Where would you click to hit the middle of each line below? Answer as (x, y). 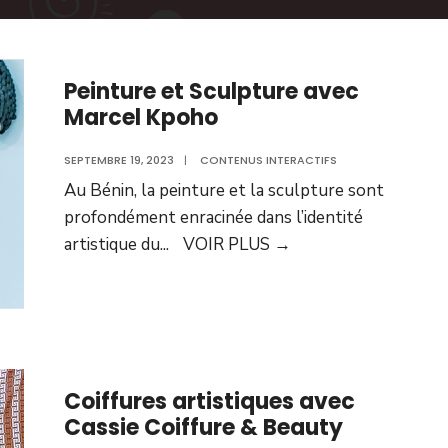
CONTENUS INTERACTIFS (268, 160)
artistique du (112, 244)
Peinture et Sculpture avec (211, 91)
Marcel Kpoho (141, 117)
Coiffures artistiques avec (209, 401)
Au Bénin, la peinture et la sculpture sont (224, 190)
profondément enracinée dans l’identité (213, 217)
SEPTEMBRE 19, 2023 (119, 160)
